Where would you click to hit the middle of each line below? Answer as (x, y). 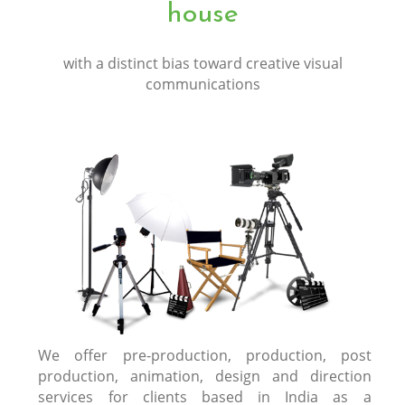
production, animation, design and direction (205, 376)
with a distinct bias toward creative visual (202, 63)
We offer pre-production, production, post (205, 355)
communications (202, 84)
